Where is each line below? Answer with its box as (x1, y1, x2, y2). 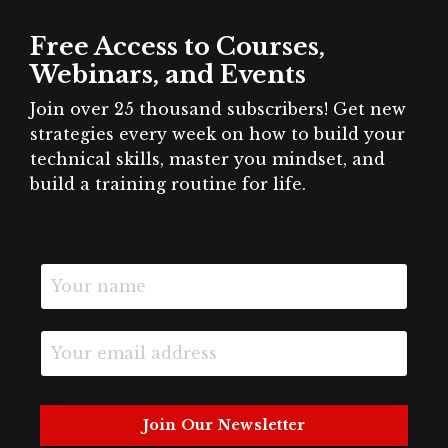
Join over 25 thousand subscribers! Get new (30, 98, 406, 119)
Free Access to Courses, (30, 31, 325, 61)
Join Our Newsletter (142, 415, 306, 434)
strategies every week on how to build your (30, 123, 405, 144)
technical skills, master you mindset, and (30, 148, 385, 169)
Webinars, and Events (30, 59, 306, 89)
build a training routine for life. (30, 173, 306, 194)
